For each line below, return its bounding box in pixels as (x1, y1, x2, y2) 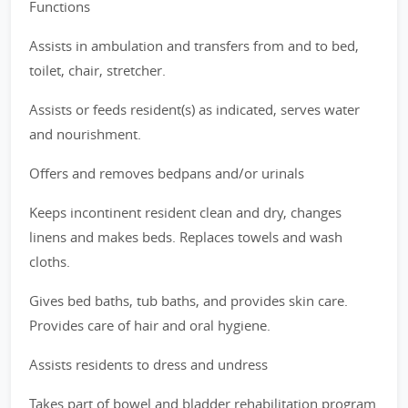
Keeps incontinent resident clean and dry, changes (29, 203, 342, 221)
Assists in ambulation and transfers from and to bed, (29, 36, 359, 55)
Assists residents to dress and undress (29, 355, 268, 373)
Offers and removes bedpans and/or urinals (29, 164, 304, 182)
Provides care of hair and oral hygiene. (29, 316, 270, 334)
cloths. (29, 252, 70, 270)
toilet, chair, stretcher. (29, 61, 166, 79)
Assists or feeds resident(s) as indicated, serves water (29, 100, 360, 118)
